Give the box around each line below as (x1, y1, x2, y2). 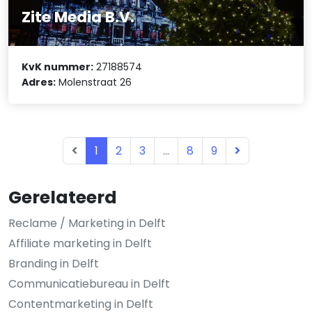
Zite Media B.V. (22, 6, 135, 28)
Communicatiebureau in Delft (8, 275, 170, 292)
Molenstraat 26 (56, 75, 132, 90)
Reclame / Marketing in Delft (8, 214, 166, 231)
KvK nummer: (22, 60, 94, 75)
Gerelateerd (8, 185, 117, 210)
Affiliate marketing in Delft (8, 235, 152, 251)
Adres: (22, 75, 56, 90)
